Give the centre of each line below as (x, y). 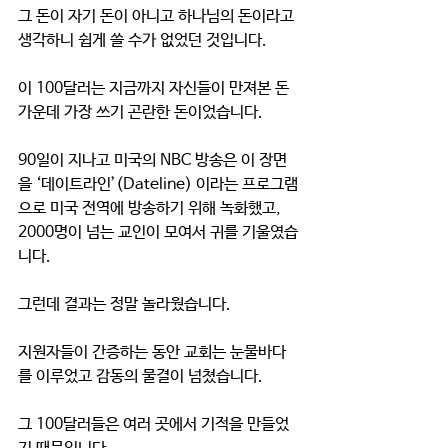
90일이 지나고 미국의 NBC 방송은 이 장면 (152, 160)
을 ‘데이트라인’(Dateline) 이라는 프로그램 (158, 184)
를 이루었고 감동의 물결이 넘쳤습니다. (142, 376)
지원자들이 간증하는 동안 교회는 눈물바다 (152, 352)
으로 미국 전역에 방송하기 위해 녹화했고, (151, 208)
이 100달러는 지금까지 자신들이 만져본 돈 (155, 88)
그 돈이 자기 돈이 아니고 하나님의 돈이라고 (158, 16)
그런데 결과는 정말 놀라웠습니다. (126, 304)
